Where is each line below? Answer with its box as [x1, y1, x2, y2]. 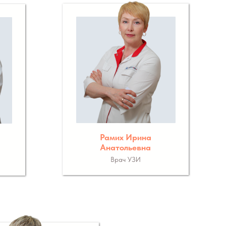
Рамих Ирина [99, 132, 151, 142]
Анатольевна [100, 142, 151, 152]
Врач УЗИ [110, 155, 141, 163]
